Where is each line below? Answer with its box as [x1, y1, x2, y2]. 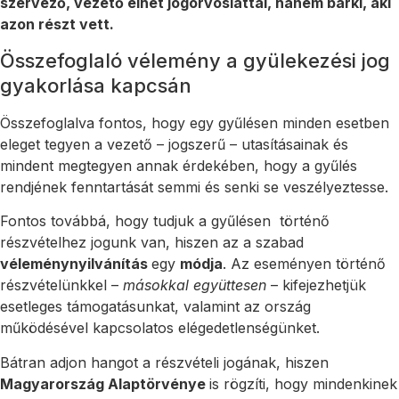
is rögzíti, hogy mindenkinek [209, 374, 397, 393]
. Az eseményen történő [223, 255, 386, 273]
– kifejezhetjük [271, 276, 366, 295]
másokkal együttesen [118, 276, 271, 295]
